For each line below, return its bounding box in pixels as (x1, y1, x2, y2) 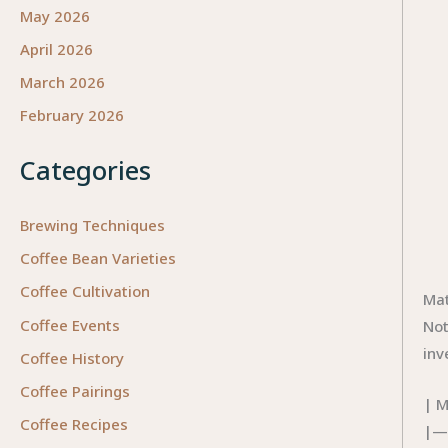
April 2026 (20, 38, 93, 59)
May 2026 (20, 5, 90, 26)
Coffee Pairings (20, 381, 130, 402)
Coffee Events (20, 314, 120, 335)
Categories (20, 153, 151, 188)
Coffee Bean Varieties (20, 248, 176, 269)
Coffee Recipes (20, 414, 128, 435)
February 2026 (20, 105, 124, 126)
